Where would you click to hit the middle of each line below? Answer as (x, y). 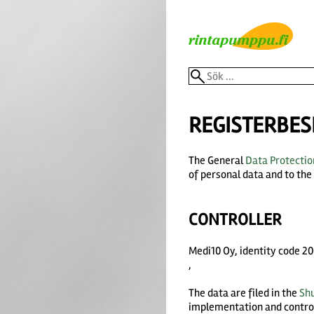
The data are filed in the (244, 293)
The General (217, 161)
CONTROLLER (235, 220)
